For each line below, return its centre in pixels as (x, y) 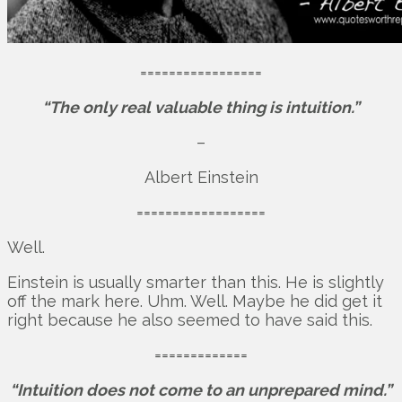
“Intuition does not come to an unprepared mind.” (201, 390)
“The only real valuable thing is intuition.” (201, 108)
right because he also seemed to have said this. (190, 320)
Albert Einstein (201, 178)
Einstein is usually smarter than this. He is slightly (196, 283)
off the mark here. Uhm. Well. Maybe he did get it (195, 301)
